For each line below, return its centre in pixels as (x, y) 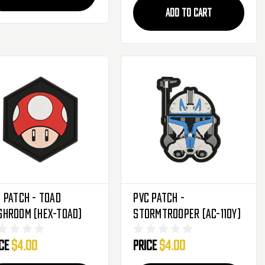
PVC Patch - (159, 198)
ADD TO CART (189, 13)
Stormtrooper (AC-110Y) (187, 214)
